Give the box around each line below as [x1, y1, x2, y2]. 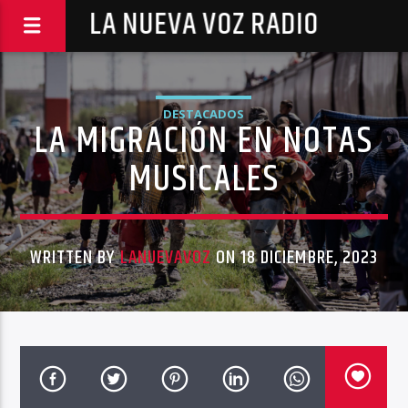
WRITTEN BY [30, 243, 120, 272]
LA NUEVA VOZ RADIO [89, 2, 319, 48]
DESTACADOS [163, 106, 244, 122]
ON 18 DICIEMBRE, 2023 [210, 243, 378, 272]
